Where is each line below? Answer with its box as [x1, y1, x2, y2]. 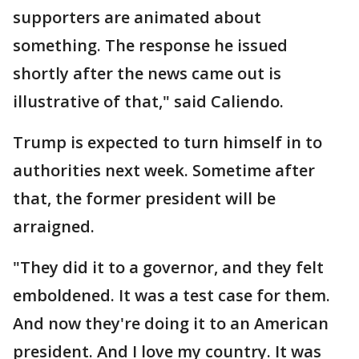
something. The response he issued [13, 34, 288, 56]
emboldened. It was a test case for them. [13, 284, 330, 306]
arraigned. [13, 216, 95, 237]
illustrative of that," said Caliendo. [13, 91, 284, 112]
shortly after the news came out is [13, 63, 281, 84]
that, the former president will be [13, 188, 276, 209]
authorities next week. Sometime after [13, 159, 315, 181]
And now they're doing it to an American [13, 313, 329, 334]
